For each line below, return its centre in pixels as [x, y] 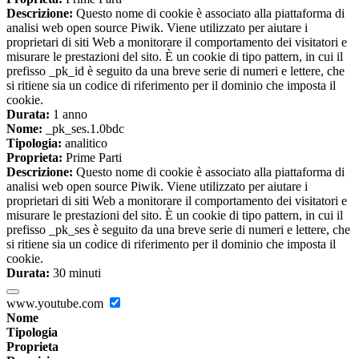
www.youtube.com [56, 303]
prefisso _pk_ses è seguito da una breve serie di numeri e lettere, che [178, 229]
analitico [85, 143]
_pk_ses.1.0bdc [83, 128]
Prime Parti [92, 157]
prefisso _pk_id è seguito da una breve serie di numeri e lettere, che [175, 71]
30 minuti [75, 272]
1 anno [69, 114]
